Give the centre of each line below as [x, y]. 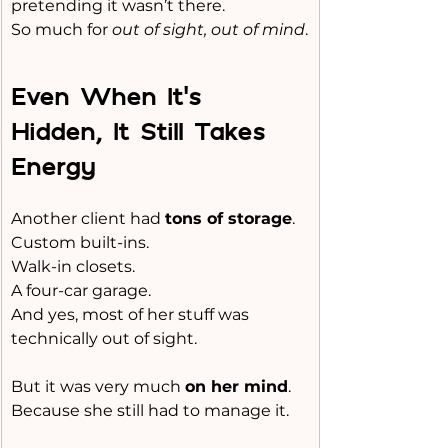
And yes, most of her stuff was [132, 314]
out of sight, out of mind [208, 29]
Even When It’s [111, 95]
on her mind [236, 386]
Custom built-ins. [80, 242]
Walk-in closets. [73, 266]
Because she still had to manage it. [150, 410]
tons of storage [228, 218]
